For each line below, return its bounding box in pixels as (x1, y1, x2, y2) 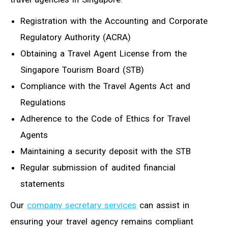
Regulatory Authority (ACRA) (20, 32, 131, 43)
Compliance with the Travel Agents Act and (20, 81, 190, 92)
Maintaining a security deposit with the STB (20, 146, 191, 157)
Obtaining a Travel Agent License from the (20, 48, 187, 59)
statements (20, 179, 65, 189)
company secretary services (27, 200, 136, 211)
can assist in (136, 200, 189, 211)
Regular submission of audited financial (20, 162, 176, 173)
